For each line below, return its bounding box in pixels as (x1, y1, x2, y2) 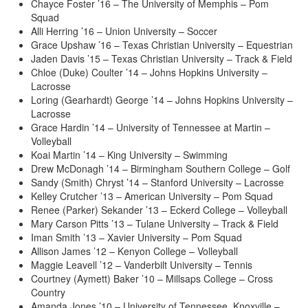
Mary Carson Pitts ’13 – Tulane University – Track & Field (31, 217, 278, 231)
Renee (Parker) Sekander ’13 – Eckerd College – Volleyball (31, 203, 287, 217)
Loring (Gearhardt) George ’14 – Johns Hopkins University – (31, 93, 293, 107)
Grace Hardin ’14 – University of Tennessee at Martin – (31, 120, 270, 135)
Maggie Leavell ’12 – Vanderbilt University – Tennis (31, 258, 252, 272)
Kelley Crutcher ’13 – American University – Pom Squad (31, 189, 273, 203)
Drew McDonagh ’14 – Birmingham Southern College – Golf (31, 162, 290, 176)
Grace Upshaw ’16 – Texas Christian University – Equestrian (31, 38, 293, 52)
